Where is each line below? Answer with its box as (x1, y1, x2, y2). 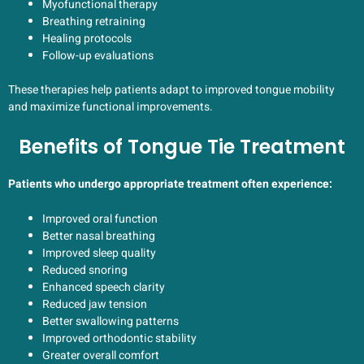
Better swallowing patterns (42, 312, 179, 330)
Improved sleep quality (42, 244, 156, 262)
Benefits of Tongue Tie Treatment (19, 132, 345, 160)
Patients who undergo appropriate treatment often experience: (8, 175, 332, 193)
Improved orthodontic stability (42, 329, 197, 347)
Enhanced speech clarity (42, 278, 165, 296)
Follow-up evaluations (42, 47, 154, 65)
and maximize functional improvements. (8, 98, 213, 116)
